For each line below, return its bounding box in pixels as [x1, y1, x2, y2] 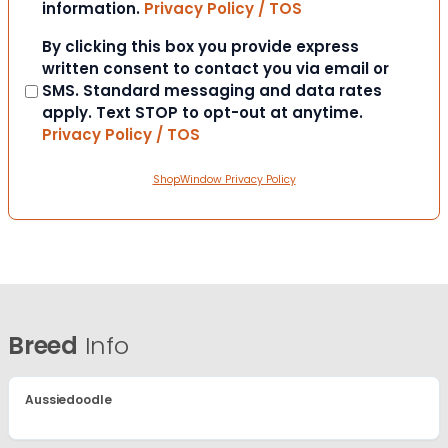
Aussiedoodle [25, 391, 112, 409]
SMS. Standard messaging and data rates [42, 80, 382, 102]
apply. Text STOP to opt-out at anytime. [42, 102, 363, 124]
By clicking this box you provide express [42, 36, 359, 58]
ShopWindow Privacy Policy [152, 172, 296, 188]
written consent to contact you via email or [42, 58, 389, 80]
